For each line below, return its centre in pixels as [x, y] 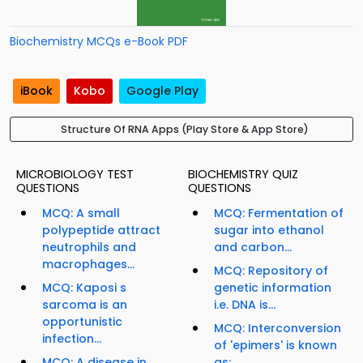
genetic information [273, 288]
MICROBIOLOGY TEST [75, 175]
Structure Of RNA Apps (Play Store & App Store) [185, 130]
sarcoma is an [85, 305]
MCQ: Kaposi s [84, 288]
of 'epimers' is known [275, 346]
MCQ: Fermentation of [279, 214]
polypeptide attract [101, 231]
